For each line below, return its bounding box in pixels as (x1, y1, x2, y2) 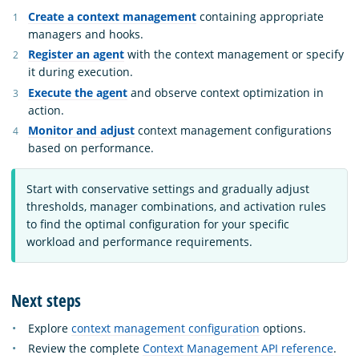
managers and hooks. (28, 26, 143, 42)
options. (260, 320, 306, 336)
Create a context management (28, 8, 196, 24)
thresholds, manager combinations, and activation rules (26, 199, 326, 215)
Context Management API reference (143, 341, 333, 357)
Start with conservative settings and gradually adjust (26, 181, 309, 197)
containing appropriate (196, 8, 324, 24)
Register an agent (28, 46, 124, 63)
